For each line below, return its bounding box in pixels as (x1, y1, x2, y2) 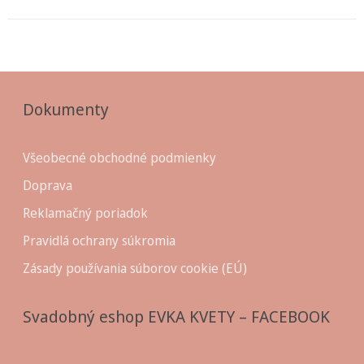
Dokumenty (22, 97, 109, 120)
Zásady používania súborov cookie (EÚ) (22, 258, 247, 277)
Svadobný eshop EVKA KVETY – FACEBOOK (22, 305, 330, 327)
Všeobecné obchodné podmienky (22, 148, 216, 167)
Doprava (22, 175, 72, 194)
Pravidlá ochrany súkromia (22, 231, 175, 249)
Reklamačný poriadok (22, 203, 148, 222)
